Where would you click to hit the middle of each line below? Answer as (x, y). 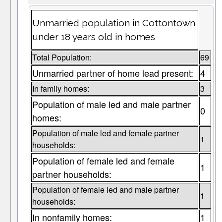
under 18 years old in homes (93, 37)
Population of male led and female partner (105, 133)
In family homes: (60, 89)
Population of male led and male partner (111, 104)
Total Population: (62, 57)
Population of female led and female (103, 161)
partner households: (72, 174)
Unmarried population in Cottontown (113, 23)
